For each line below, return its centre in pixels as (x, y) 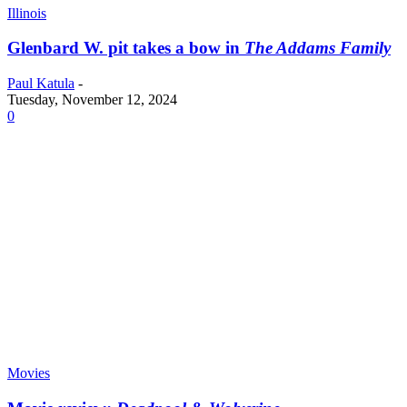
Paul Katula (41, 84)
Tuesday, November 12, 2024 (92, 100)
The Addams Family (318, 48)
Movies (29, 373)
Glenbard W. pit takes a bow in (126, 48)
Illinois (27, 13)
